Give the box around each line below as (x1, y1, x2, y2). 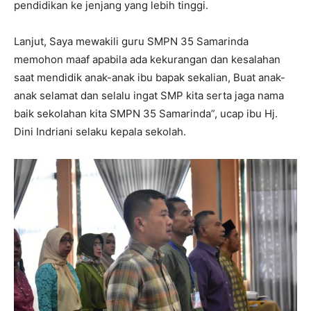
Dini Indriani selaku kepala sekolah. (14, 124, 186, 138)
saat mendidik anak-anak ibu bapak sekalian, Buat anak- (14, 70, 285, 84)
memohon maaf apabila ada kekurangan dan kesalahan (14, 52, 280, 66)
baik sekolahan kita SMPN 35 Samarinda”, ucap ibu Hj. (14, 106, 278, 120)
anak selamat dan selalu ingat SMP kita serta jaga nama (14, 88, 284, 102)
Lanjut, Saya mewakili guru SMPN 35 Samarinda (14, 34, 249, 48)
